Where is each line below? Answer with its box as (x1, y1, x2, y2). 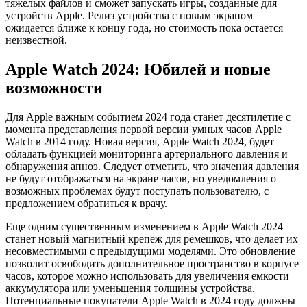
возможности (5, 79, 103, 97)
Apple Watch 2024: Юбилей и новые (5, 60, 271, 79)
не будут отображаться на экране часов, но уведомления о (5, 173, 276, 185)
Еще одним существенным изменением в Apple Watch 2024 (5, 221, 283, 233)
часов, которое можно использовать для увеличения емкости (5, 270, 289, 282)
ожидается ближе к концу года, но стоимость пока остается (5, 22, 283, 34)
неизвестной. (5, 34, 67, 47)
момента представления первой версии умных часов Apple (5, 123, 282, 136)
